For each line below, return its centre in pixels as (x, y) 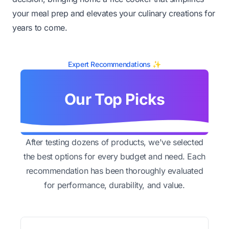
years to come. (40, 27)
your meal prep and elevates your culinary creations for (114, 13)
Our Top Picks (114, 99)
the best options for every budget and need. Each (114, 156)
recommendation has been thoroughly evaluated (114, 170)
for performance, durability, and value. (114, 185)
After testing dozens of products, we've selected (114, 142)
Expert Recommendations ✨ (114, 64)
